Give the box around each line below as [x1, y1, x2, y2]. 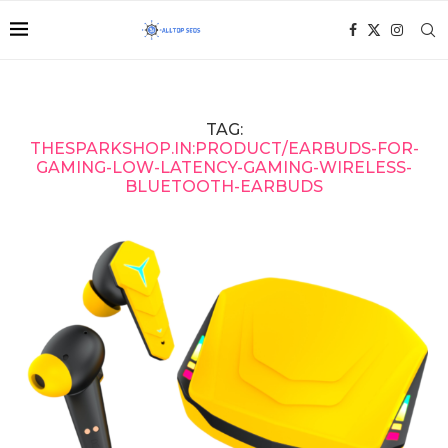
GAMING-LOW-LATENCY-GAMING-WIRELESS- [36, 158, 412, 177]
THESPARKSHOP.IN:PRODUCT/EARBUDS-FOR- [29, 139, 419, 158]
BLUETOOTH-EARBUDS [125, 177, 323, 196]
